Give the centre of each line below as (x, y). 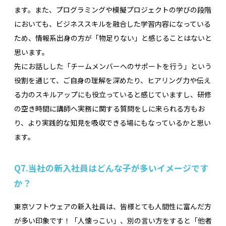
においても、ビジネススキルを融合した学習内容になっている (112, 23)
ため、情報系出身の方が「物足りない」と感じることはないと (113, 38)
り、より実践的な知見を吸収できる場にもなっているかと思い (112, 122)
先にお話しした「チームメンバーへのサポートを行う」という (113, 66)
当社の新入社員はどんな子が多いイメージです (118, 168)
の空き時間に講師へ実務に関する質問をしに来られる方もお (109, 108)
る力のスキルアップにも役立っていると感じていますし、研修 (113, 94)
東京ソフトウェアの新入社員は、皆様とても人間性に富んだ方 (113, 207)
